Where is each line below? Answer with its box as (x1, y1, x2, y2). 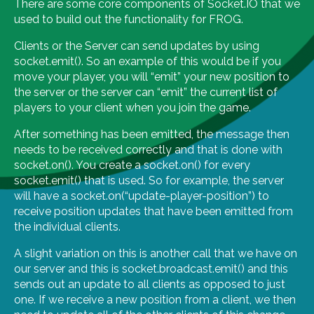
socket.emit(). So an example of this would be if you (14, 54, 281, 68)
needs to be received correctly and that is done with (14, 142, 282, 156)
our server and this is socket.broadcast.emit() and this (14, 261, 288, 275)
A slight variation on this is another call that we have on (14, 246, 297, 260)
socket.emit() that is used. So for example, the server (14, 173, 284, 187)
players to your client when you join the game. (14, 100, 251, 114)
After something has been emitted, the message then (14, 127, 289, 141)
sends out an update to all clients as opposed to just (14, 277, 285, 291)
